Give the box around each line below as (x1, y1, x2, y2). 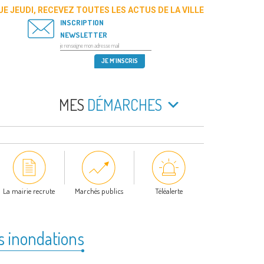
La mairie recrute (3, 186, 55, 196)
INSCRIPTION (60, 18, 104, 27)
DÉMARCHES (84, 95, 162, 114)
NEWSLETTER (60, 30, 107, 39)
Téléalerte (155, 186, 183, 196)
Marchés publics (74, 186, 123, 196)
